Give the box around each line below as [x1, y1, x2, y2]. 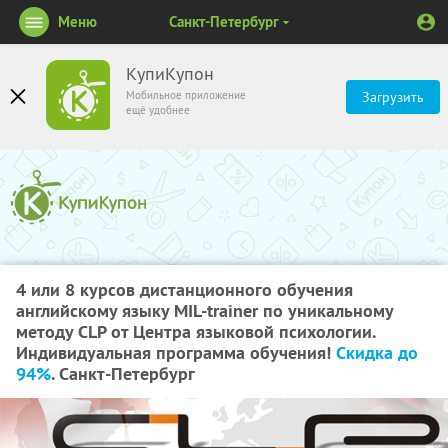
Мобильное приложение [126, 88, 246, 102]
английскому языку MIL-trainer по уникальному [16, 299, 393, 322]
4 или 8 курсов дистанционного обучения [16, 278, 353, 301]
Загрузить [362, 88, 424, 106]
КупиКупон [126, 63, 214, 85]
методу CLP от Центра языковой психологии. [16, 320, 375, 343]
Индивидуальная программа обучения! [16, 341, 336, 364]
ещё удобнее [126, 103, 190, 117]
